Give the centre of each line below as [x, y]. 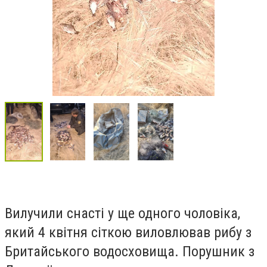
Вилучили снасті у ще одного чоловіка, [122, 214]
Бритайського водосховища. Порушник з [130, 252]
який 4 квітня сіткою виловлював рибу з [128, 233]
